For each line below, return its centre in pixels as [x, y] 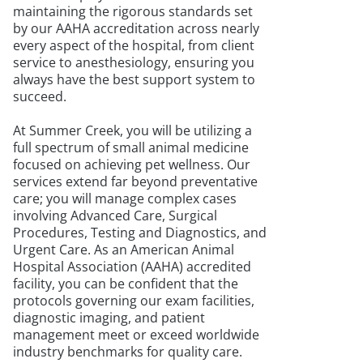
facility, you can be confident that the [126, 284]
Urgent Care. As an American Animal [124, 250]
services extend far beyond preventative [135, 181]
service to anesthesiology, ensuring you [134, 62]
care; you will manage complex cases [125, 199]
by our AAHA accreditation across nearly [136, 28]
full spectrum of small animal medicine [131, 147]
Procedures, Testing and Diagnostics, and [140, 233]
